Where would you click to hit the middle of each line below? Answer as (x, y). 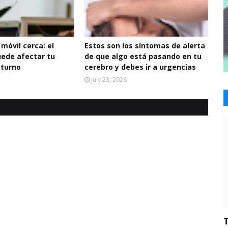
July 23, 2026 (109, 80)
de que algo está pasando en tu (143, 56)
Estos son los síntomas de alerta (145, 46)
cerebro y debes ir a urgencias (140, 67)
